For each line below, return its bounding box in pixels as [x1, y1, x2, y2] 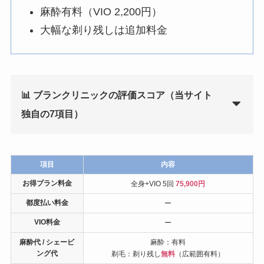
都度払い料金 [25, 199, 68, 207]
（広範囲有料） [175, 250, 225, 259]
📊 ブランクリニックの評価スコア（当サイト [21, 90, 212, 101]
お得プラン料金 [22, 179, 72, 188]
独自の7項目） [21, 108, 83, 120]
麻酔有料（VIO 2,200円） [40, 6, 163, 18]
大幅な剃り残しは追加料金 [40, 24, 168, 36]
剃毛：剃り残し [111, 250, 161, 259]
